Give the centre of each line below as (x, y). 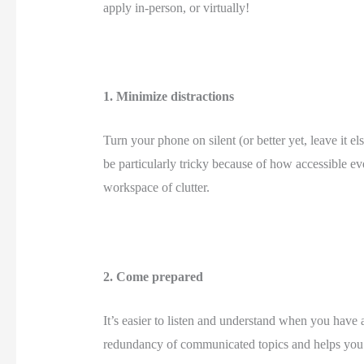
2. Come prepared (154, 276)
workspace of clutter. (158, 188)
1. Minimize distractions (170, 96)
